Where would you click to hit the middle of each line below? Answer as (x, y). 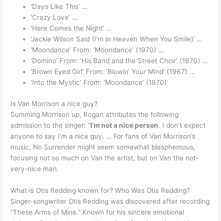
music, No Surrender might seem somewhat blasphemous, (103, 147)
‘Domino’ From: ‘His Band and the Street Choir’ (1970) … (119, 61)
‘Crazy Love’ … (54, 18)
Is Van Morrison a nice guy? (54, 103)
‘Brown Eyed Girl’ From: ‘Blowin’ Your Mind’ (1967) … (113, 72)
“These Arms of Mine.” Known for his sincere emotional (97, 212)
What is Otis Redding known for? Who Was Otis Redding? (100, 190)
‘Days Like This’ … (59, 7)
